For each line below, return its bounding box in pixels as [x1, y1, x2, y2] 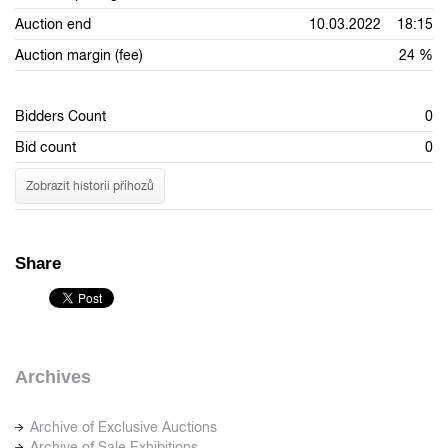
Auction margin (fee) [15, 47, 143, 64]
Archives [15, 367, 91, 388]
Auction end [15, 16, 91, 33]
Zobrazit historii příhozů [26, 178, 154, 193]
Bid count [15, 139, 76, 156]
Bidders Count [15, 108, 106, 125]
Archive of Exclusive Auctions [30, 419, 217, 436]
